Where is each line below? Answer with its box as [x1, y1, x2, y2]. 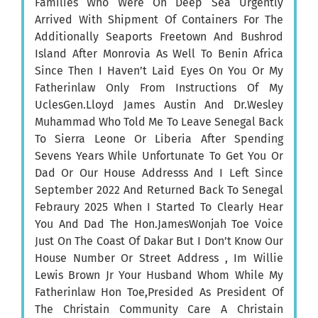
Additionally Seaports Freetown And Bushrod [35, 30, 283, 44]
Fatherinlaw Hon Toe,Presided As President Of [35, 285, 283, 300]
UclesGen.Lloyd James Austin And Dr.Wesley [35, 98, 283, 112]
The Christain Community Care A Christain [35, 302, 283, 317]
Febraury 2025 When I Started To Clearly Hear [35, 200, 283, 214]
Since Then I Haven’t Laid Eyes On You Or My [35, 64, 283, 78]
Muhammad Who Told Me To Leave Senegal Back [35, 115, 283, 129]
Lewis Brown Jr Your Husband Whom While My [35, 268, 283, 283]
